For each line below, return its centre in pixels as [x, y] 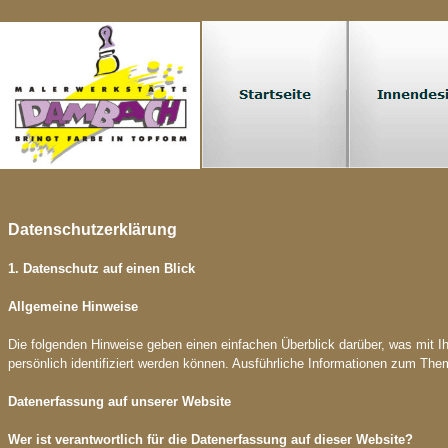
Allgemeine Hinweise [73, 306]
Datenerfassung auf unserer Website [119, 401]
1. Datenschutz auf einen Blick [101, 268]
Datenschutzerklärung [92, 229]
